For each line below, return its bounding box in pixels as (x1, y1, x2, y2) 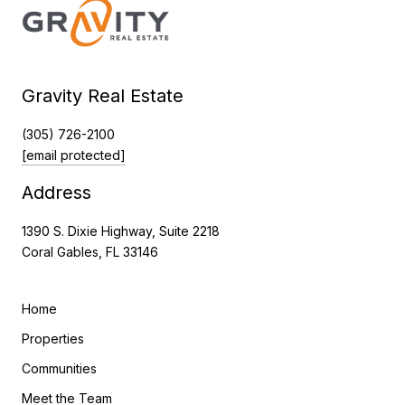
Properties (22, 330, 84, 346)
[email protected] (22, 146, 126, 163)
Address (22, 181, 91, 203)
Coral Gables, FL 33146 (22, 243, 158, 259)
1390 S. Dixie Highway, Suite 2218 (22, 222, 220, 239)
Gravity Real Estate (22, 84, 184, 107)
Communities (22, 360, 97, 376)
